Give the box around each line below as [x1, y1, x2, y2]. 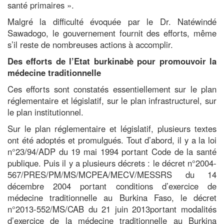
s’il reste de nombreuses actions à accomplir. [7, 38, 173, 50]
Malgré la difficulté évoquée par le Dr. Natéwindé [7, 15, 216, 27]
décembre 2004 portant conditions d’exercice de [7, 179, 216, 192]
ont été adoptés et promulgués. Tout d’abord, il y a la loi [7, 133, 216, 146]
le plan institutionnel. [7, 105, 83, 118]
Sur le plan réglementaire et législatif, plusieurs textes [7, 122, 216, 134]
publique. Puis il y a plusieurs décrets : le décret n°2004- [7, 156, 216, 169]
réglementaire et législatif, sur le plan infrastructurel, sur [7, 94, 216, 106]
